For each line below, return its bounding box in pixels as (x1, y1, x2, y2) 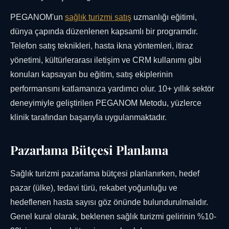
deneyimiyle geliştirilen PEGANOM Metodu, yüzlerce (10, 99, 201, 108)
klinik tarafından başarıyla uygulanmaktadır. (10, 113, 167, 122)
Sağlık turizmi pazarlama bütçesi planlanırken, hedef (10, 169, 199, 178)
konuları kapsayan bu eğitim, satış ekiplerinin (10, 70, 173, 79)
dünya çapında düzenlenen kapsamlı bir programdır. (10, 27, 198, 36)
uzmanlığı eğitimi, (131, 13, 197, 22)
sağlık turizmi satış (65, 13, 131, 22)
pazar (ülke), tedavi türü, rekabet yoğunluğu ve (10, 184, 177, 193)
